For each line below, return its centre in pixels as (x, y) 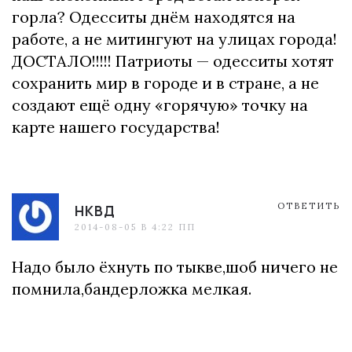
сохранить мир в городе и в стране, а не (165, 83)
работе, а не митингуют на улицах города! (174, 39)
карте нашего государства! (116, 127)
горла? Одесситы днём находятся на (154, 17)
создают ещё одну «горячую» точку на (160, 105)
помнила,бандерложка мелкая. (132, 289)
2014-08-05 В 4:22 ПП (135, 227)
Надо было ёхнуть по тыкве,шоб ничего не (175, 267)
